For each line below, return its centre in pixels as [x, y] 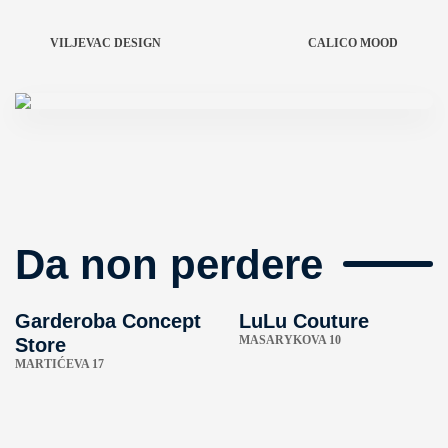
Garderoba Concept [108, 321]
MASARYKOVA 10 [290, 340]
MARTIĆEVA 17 [59, 364]
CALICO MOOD [353, 43]
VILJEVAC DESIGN [105, 43]
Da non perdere [169, 264]
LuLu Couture [304, 321]
